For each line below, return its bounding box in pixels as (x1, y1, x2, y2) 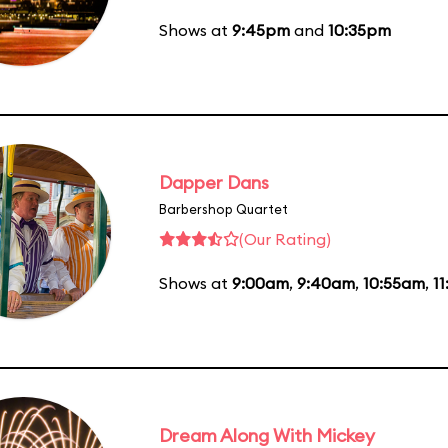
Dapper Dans (159, 170, 269, 194)
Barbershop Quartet (159, 200, 288, 217)
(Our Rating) (239, 228, 331, 249)
